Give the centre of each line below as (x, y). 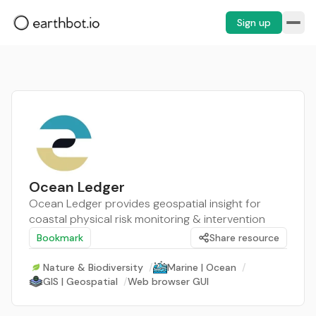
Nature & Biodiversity (93, 267)
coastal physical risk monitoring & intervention (147, 219)
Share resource (244, 238)
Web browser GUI (168, 281)
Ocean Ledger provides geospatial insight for (145, 203)
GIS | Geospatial (80, 281)
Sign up (254, 23)
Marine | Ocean (202, 267)
